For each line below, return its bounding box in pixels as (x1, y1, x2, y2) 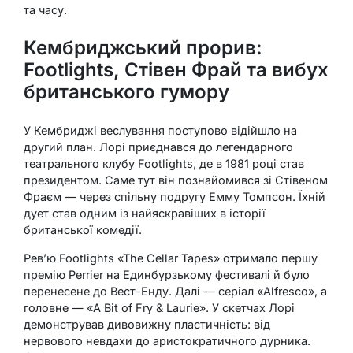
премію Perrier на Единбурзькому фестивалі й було (24, 268, 310, 282)
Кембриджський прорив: (24, 36, 262, 60)
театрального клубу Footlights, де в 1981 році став (24, 157, 304, 171)
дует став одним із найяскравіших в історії (24, 206, 266, 221)
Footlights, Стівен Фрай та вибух (24, 58, 329, 82)
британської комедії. (24, 223, 142, 237)
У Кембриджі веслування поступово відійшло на (24, 124, 297, 138)
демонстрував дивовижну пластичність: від (24, 318, 270, 332)
